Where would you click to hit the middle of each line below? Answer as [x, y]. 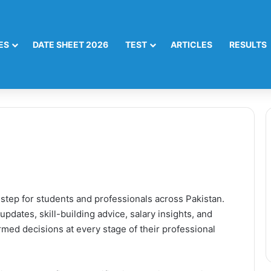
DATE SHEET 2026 [70, 44]
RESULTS [248, 44]
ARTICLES [191, 44]
